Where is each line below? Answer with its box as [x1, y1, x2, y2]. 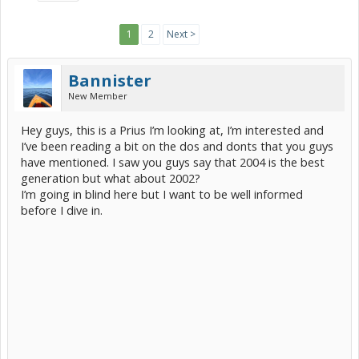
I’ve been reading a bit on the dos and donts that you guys [21, 138, 333, 154]
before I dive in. [21, 202, 103, 218]
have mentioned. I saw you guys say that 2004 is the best [21, 154, 325, 170]
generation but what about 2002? [21, 170, 200, 186]
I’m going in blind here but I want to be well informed [21, 186, 303, 202]
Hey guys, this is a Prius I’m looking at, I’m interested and [21, 122, 324, 138]
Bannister [68, 70, 151, 91]
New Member [68, 90, 127, 102]
